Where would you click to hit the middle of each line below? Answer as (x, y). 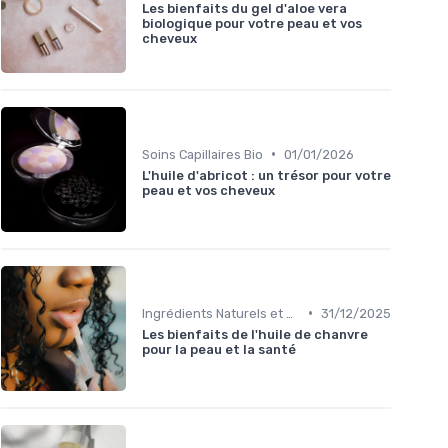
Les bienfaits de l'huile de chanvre (255, 334)
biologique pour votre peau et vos (252, 24)
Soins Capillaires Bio (202, 154)
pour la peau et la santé (219, 349)
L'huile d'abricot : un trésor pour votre (266, 175)
